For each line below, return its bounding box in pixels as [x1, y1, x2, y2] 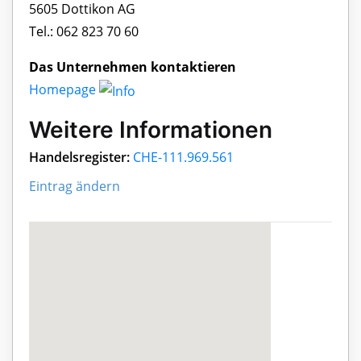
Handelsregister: [29, 148, 130, 167]
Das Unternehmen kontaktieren [29, 58, 236, 77]
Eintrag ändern [29, 177, 120, 196]
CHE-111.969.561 [133, 148, 234, 167]
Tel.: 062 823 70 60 [29, 23, 139, 41]
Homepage [29, 81, 99, 99]
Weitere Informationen [29, 116, 272, 144]
